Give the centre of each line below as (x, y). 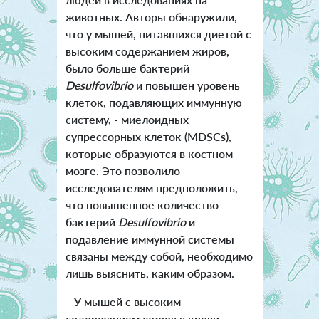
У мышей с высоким (123, 301)
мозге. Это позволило (122, 170)
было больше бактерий (127, 68)
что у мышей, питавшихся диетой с (158, 33)
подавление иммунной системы (150, 239)
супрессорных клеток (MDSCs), (148, 136)
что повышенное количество (142, 204)
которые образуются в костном (149, 153)
